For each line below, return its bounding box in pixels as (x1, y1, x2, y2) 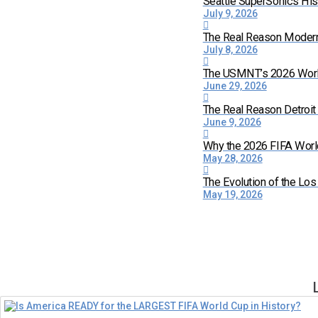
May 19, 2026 (202, 189, 263, 200)
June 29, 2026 (202, 80, 267, 92)
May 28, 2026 (202, 153, 263, 164)
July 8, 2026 (202, 44, 258, 55)
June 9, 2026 (202, 116, 261, 128)
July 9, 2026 (202, 8, 258, 19)
